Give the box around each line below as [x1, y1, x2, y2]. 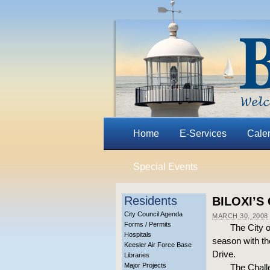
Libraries [124, 251, 149, 259]
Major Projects [124, 262, 166, 269]
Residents [124, 194, 177, 207]
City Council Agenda [124, 210, 183, 218]
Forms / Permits [124, 221, 171, 228]
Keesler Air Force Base [124, 241, 192, 248]
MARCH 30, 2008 [212, 212, 268, 219]
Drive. [212, 249, 236, 259]
